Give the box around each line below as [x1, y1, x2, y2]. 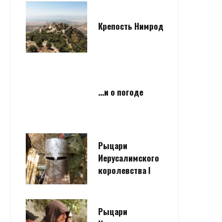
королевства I [98, 164, 151, 176]
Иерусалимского [98, 151, 159, 164]
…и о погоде [98, 85, 143, 98]
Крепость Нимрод [98, 19, 164, 32]
